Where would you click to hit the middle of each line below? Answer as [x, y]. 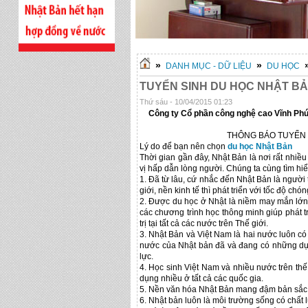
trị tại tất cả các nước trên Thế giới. [204, 223]
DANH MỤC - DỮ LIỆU [209, 66]
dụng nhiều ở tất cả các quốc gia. [201, 278]
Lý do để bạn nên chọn [184, 146]
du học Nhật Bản [260, 146]
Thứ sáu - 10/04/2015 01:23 [186, 102]
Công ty [164, 113]
